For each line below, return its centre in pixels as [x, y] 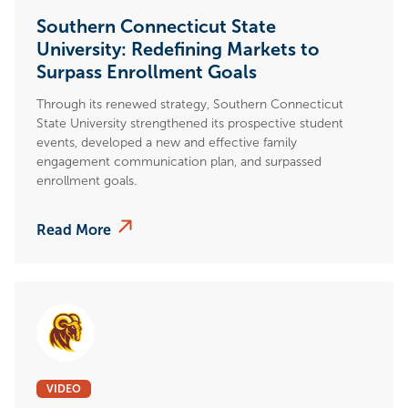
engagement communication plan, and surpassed [179, 161]
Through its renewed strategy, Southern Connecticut [190, 104]
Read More [74, 229]
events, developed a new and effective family [167, 142]
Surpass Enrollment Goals [147, 71]
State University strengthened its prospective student [190, 123]
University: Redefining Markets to [178, 49]
